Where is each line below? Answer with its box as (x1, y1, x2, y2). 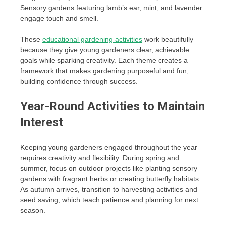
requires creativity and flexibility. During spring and (20, 153, 179, 162)
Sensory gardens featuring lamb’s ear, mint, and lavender (20, 3, 202, 12)
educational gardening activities (42, 35, 142, 43)
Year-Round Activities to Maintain (20, 99, 205, 114)
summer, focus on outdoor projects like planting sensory (20, 164, 197, 172)
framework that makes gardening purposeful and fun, (20, 66, 189, 75)
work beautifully (142, 35, 193, 43)
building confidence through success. (20, 77, 138, 85)
